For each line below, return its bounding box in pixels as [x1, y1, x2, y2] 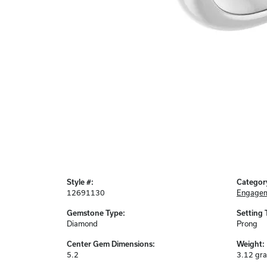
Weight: [237, 240, 265, 249]
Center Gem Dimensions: [67, 240, 155, 249]
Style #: [67, 178, 94, 187]
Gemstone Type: [67, 209, 125, 218]
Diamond [67, 219, 98, 228]
